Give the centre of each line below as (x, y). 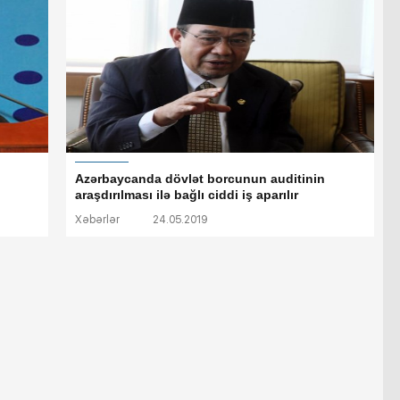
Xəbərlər (97, 220)
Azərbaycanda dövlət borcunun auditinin (200, 179)
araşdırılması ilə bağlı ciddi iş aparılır (187, 195)
